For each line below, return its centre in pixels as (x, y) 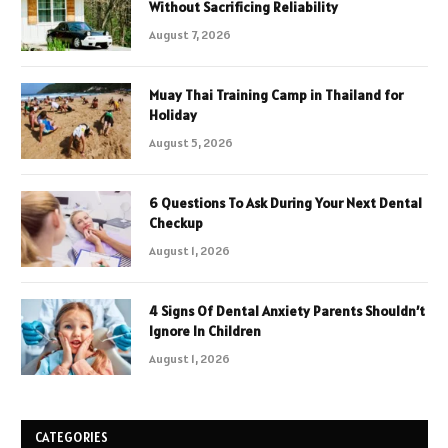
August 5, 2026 (191, 143)
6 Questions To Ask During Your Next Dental (285, 203)
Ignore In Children (205, 331)
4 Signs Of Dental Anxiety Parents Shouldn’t (287, 311)
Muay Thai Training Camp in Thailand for (276, 95)
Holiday (173, 115)
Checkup (176, 223)
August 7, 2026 (190, 35)
